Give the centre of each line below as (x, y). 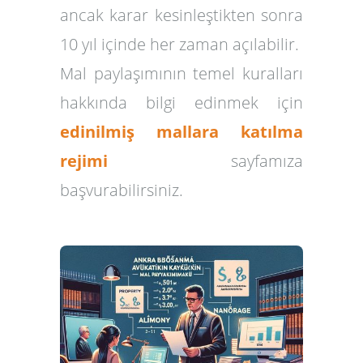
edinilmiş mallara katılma (181, 132)
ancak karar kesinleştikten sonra (181, 15)
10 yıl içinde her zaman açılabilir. (179, 44)
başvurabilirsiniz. (122, 190)
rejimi (84, 161)
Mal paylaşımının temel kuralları (181, 73)
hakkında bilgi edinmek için (181, 102)
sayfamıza (205, 161)
